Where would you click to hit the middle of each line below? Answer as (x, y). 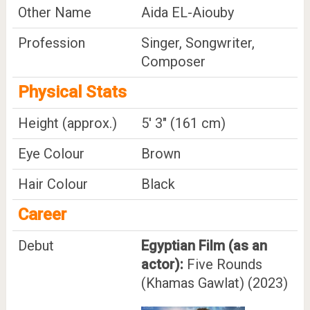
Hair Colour (53, 184)
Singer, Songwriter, (198, 43)
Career (42, 214)
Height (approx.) (67, 123)
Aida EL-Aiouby (187, 12)
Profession (51, 43)
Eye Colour (51, 153)
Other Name (54, 12)
